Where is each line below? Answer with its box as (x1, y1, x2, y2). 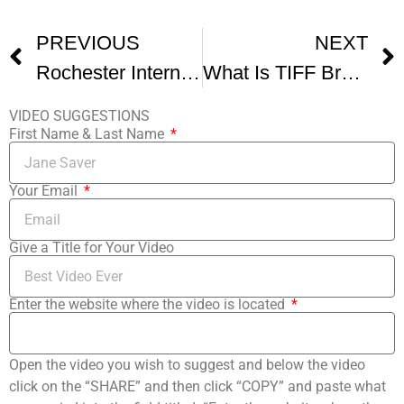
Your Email (9, 182, 81, 200)
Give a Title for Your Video (9, 239, 174, 257)
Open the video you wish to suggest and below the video (9, 356, 365, 374)
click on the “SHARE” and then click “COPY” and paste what (9, 378, 386, 396)
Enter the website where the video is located (9, 296, 289, 314)
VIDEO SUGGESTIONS (9, 107, 150, 125)
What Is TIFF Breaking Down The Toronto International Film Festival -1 (340, 61, 361, 85)
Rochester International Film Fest (180, 61, 200, 85)
